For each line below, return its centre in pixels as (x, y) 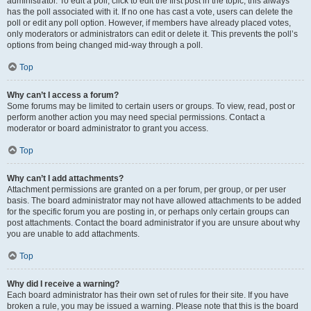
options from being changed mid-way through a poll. (105, 45)
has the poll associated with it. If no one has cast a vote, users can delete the (150, 12)
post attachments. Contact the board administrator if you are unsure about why (153, 223)
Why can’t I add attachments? (65, 178)
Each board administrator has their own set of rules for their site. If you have (148, 295)
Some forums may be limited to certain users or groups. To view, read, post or (151, 106)
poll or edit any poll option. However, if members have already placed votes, (149, 23)
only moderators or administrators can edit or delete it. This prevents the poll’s (152, 34)
